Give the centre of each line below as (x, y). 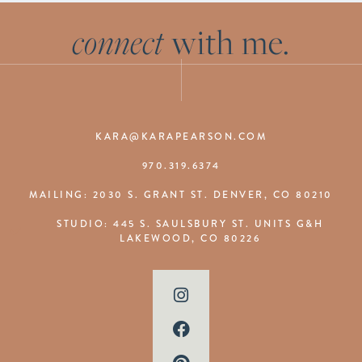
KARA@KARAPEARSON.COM (181, 136)
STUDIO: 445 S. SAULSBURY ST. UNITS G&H (190, 223)
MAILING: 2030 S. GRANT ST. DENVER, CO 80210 (181, 194)
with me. (227, 42)
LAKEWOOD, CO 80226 (190, 238)
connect (118, 42)
